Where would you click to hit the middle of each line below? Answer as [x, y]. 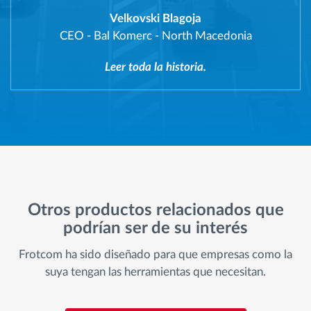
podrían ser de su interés [155, 228]
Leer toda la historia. [155, 67]
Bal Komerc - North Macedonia [173, 35]
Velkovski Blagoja [155, 18]
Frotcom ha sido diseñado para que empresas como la [155, 255]
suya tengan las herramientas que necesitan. [155, 272]
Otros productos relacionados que [155, 210]
